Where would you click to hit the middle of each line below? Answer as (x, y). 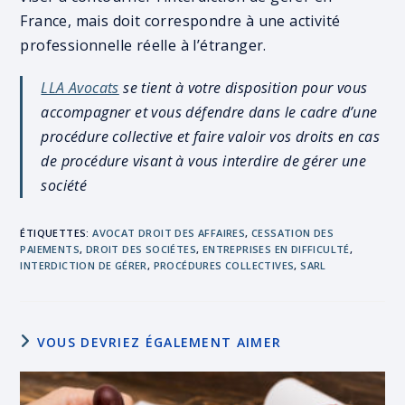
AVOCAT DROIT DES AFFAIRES (169, 233)
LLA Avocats (80, 88)
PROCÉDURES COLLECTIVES (224, 265)
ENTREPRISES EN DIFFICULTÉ (276, 249)
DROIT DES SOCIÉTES (141, 249)
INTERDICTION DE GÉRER (84, 265)
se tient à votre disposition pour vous (243, 88)
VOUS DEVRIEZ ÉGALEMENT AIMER (159, 342)
